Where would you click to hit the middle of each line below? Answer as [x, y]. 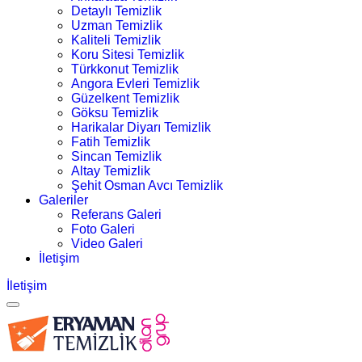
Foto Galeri [103, 229]
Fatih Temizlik [111, 142]
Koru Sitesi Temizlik [128, 55]
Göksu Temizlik [115, 113]
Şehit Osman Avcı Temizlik [147, 185]
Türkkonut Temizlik [125, 69]
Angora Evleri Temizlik [135, 84]
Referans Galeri [116, 215]
